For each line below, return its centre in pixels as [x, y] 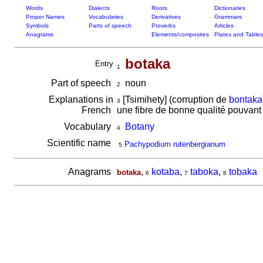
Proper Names [45, 17]
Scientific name [80, 143]
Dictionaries [230, 8]
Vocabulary [88, 127]
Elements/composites [180, 34]
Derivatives [166, 17]
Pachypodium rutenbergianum [175, 144]
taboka [204, 172]
